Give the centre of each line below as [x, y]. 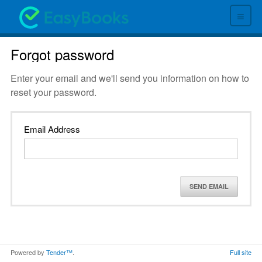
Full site [241, 252]
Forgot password [62, 54]
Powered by [28, 252]
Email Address [52, 129]
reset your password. [54, 92]
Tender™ [59, 252]
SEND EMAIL [209, 187]
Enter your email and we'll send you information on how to [130, 78]
